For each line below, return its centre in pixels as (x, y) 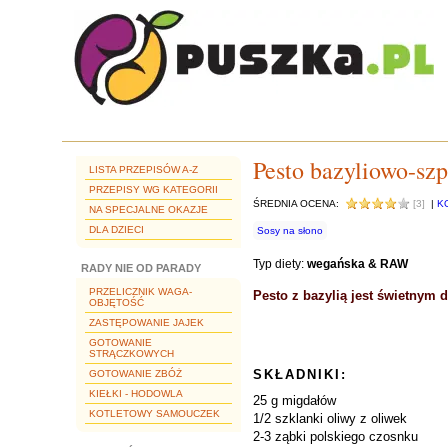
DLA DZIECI (116, 229)
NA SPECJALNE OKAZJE (148, 209)
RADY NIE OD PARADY (141, 268)
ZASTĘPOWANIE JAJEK (146, 322)
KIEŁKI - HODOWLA (136, 393)
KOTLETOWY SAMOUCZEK (154, 413)
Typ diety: (280, 264)
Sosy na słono (290, 230)
